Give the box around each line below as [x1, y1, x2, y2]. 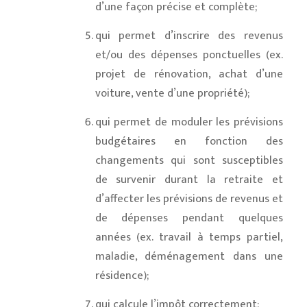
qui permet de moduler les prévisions [95, 112, 283, 132]
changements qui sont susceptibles [95, 151, 283, 171]
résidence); [95, 266, 149, 286]
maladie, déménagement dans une [95, 247, 283, 267]
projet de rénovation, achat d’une [95, 64, 283, 84]
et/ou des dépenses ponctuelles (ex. [95, 45, 283, 65]
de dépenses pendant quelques [95, 208, 283, 228]
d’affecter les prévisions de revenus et [95, 189, 283, 209]
